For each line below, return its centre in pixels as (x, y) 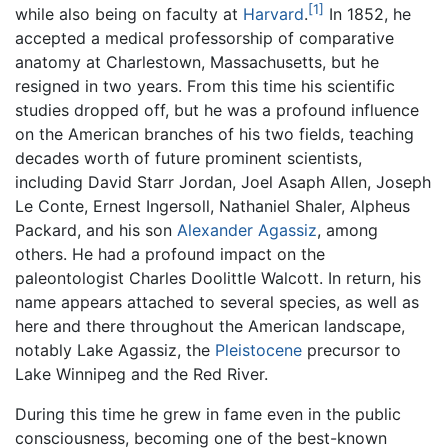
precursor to (351, 350)
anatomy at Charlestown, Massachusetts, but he (197, 62)
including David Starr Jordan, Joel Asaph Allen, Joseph (223, 182)
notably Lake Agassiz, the (115, 350)
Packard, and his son (96, 230)
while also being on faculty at (129, 14)
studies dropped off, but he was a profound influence (217, 110)
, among (347, 230)
